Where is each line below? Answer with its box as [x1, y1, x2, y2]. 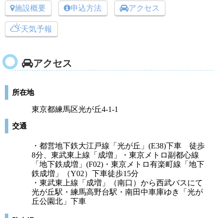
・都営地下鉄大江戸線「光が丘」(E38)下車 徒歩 [32, 142, 205, 150]
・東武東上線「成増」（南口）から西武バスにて [32, 179, 203, 187]
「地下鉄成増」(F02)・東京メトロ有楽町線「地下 [32, 160, 204, 168]
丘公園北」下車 [32, 197, 86, 205]
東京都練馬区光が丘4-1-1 [32, 105, 118, 113]
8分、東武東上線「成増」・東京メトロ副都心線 [32, 151, 199, 159]
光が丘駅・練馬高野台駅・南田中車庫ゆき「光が [32, 188, 203, 196]
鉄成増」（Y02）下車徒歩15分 [32, 169, 139, 178]
